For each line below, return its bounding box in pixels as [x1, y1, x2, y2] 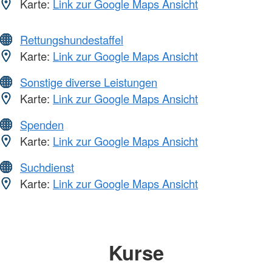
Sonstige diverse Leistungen [20, 74, 157, 90]
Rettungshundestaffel [20, 32, 123, 48]
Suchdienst [20, 159, 74, 175]
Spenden [20, 117, 64, 133]
